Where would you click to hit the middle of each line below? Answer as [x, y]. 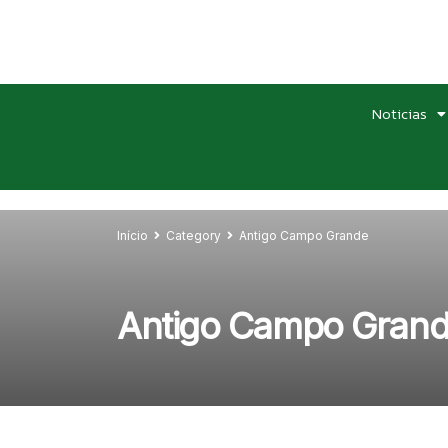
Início [132, 235]
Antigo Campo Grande [304, 235]
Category [193, 235]
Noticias [398, 114]
